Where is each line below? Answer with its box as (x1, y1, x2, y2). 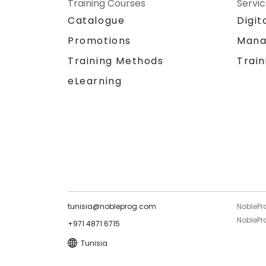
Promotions (68, 33, 131, 47)
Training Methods (68, 53, 164, 68)
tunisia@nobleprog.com (68, 201, 156, 211)
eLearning (68, 74, 122, 88)
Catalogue (68, 13, 125, 27)
